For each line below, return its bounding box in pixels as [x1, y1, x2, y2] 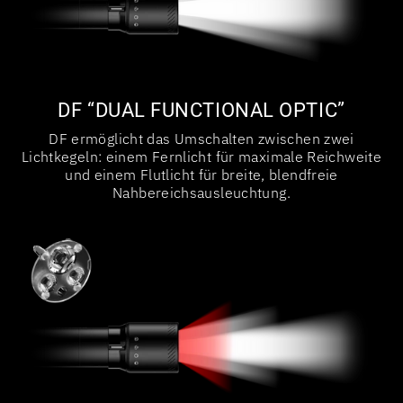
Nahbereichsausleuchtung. [112, 183, 291, 201]
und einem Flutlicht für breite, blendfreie [65, 165, 338, 184]
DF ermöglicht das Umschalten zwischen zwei [49, 129, 354, 148]
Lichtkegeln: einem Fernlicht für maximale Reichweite [21, 147, 382, 166]
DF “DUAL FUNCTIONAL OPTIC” [58, 98, 345, 121]
